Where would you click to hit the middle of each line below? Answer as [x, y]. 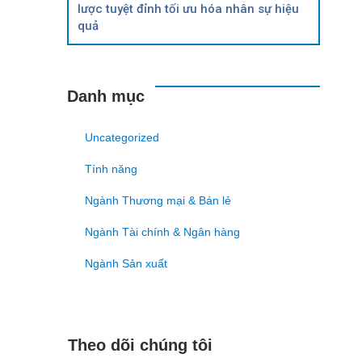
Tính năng [111, 168]
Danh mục [106, 96]
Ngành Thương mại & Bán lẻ [158, 200]
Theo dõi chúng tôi [140, 345]
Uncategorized [122, 137]
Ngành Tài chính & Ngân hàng [162, 232]
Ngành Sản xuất [126, 263]
